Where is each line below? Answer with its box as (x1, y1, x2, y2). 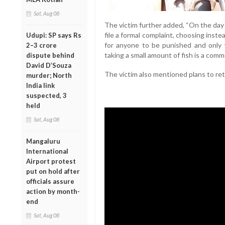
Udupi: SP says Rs (26, 31, 81, 39)
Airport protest (26, 157, 76, 165)
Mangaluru (26, 137, 60, 145)
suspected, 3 (26, 91, 67, 99)
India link (26, 81, 55, 89)
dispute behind (26, 51, 74, 59)
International (26, 147, 68, 155)
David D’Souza (26, 61, 71, 69)
